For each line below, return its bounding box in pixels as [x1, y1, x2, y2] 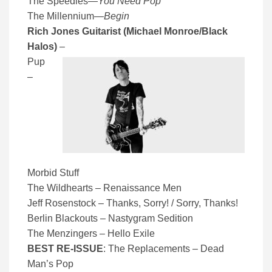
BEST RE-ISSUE [27, 243, 103, 254]
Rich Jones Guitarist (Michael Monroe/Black [27, 26, 228, 37]
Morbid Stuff [27, 168, 79, 178]
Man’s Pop [27, 259, 73, 270]
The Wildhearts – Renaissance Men [27, 183, 182, 194]
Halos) [27, 41, 57, 52]
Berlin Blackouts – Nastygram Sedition [27, 213, 193, 224]
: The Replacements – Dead [103, 243, 224, 254]
